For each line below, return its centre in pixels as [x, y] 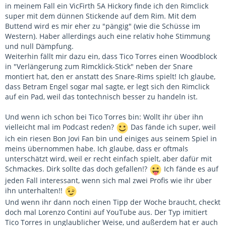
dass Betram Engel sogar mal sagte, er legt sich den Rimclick [107, 87]
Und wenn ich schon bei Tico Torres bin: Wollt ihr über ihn [104, 117]
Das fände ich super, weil [172, 127]
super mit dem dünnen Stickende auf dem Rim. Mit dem [101, 16]
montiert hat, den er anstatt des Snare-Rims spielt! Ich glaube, [110, 76]
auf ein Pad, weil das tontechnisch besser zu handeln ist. [101, 97]
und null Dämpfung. [39, 46]
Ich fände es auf [190, 169]
